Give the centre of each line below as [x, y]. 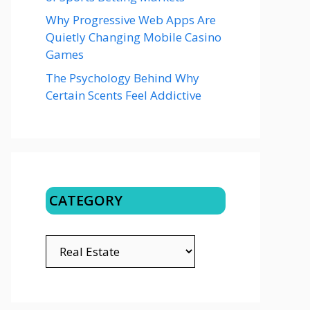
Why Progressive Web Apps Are [131, 20]
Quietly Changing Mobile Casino [134, 37]
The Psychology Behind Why [122, 77]
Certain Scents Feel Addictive [124, 95]
